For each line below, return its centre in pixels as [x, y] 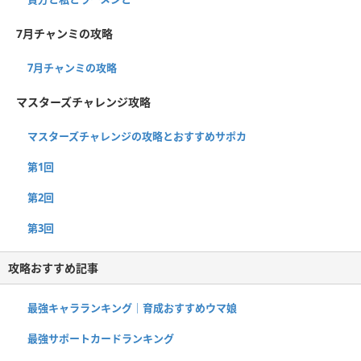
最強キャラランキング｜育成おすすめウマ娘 [132, 307]
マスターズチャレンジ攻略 [83, 102]
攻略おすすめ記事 [53, 268]
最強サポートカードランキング [101, 338]
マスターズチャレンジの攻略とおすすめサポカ [137, 136]
